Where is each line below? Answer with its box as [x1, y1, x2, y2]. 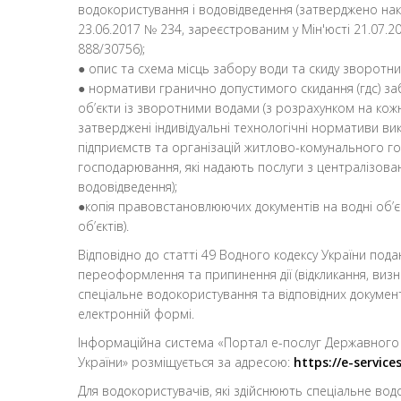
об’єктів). [78, 217, 129, 235]
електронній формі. [78, 304, 194, 322]
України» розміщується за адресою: [78, 353, 294, 371]
